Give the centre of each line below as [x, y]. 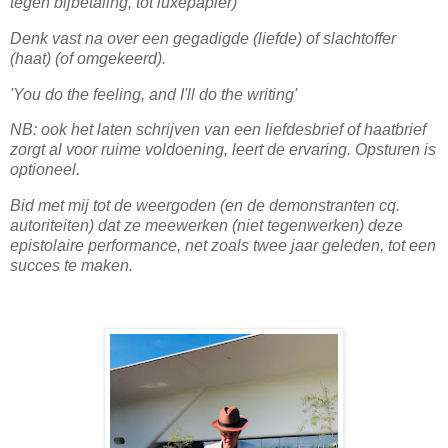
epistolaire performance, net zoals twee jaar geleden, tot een [223, 246]
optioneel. [45, 170]
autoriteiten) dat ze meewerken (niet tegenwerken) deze [206, 226]
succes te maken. [71, 266]
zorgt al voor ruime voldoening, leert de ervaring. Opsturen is [223, 150]
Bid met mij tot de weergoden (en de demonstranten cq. [205, 206]
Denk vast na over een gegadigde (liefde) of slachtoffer [203, 38]
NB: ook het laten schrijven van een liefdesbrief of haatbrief [218, 130]
